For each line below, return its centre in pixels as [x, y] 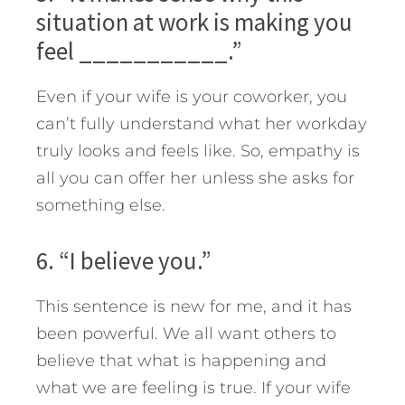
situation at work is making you [194, 21]
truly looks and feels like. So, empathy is [198, 151]
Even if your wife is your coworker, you [192, 96]
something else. [101, 205]
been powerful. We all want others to [186, 333]
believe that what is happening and [181, 360]
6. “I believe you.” [124, 260]
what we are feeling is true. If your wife [193, 387]
